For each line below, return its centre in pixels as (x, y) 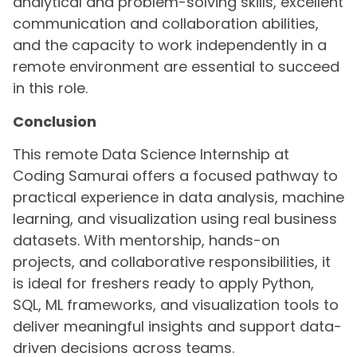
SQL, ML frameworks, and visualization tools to (176, 305)
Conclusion (55, 121)
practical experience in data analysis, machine (178, 198)
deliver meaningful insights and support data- (177, 327)
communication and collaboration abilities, (166, 24)
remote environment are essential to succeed (176, 67)
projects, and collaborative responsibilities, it (172, 262)
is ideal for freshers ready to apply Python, (163, 284)
